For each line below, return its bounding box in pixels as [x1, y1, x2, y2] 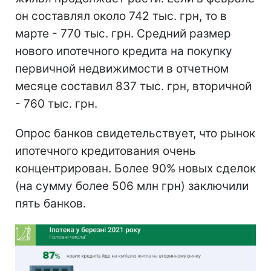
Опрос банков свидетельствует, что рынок [15, 126, 255, 140]
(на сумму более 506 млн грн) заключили [15, 178, 249, 193]
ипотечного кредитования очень [15, 143, 196, 158]
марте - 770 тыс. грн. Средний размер [15, 26, 231, 41]
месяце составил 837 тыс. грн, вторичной [15, 79, 252, 93]
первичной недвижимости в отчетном [15, 61, 229, 76]
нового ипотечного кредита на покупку [15, 44, 232, 58]
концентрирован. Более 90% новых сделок [15, 161, 256, 175]
